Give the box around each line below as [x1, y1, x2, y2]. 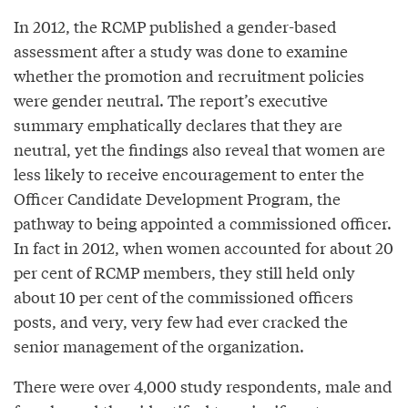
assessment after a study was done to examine [14, 38, 348, 62]
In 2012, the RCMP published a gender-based [14, 14, 337, 37]
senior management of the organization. [14, 333, 304, 357]
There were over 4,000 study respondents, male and [14, 373, 393, 397]
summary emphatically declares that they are [14, 112, 342, 136]
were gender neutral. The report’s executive [14, 87, 328, 111]
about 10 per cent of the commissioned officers [14, 284, 353, 308]
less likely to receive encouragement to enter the [14, 161, 364, 185]
